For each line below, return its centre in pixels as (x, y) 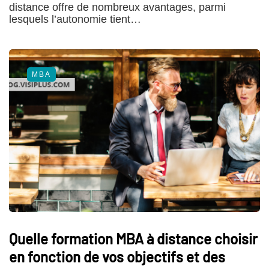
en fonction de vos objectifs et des (117, 257)
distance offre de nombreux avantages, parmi (117, 8)
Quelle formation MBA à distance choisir (133, 239)
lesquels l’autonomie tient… (75, 20)
